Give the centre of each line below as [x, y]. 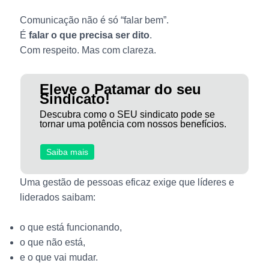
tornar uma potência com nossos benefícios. [133, 124]
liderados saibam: [57, 197]
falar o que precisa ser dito [89, 35]
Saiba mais [68, 152]
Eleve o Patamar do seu [120, 89]
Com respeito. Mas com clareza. [88, 50]
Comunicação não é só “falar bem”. [94, 20]
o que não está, [52, 243]
